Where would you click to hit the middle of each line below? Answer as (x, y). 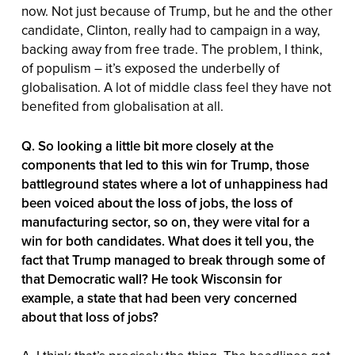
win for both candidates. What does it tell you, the (167, 240)
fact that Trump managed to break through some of (173, 260)
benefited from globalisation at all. (122, 107)
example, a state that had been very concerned (159, 298)
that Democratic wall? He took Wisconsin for (151, 279)
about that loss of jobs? (90, 317)
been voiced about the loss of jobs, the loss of (157, 202)
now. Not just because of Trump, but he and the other (177, 11)
